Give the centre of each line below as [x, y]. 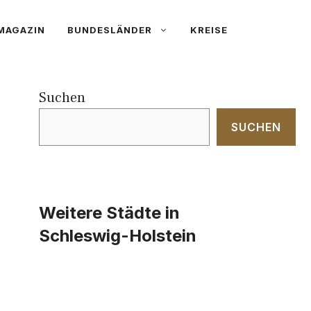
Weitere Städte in [109, 213]
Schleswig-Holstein [118, 236]
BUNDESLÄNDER [110, 30]
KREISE [209, 30]
